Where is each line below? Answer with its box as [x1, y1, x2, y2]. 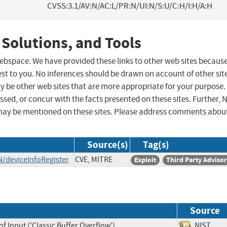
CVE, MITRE [75, 155, 112, 165]
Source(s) [87, 138, 128, 152]
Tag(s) [143, 138, 169, 152]
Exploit [134, 155, 156, 165]
